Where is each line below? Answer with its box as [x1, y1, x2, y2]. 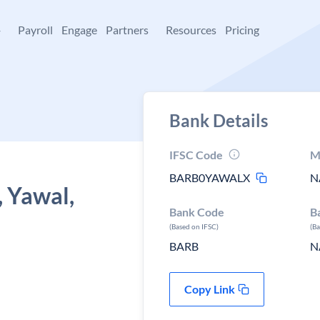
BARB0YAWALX [169, 171, 250, 184]
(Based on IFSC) [169, 222, 219, 231]
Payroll [18, 23, 53, 36]
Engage [61, 23, 97, 36]
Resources [166, 23, 216, 36]
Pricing [225, 23, 259, 36]
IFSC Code [169, 148, 223, 161]
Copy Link [184, 282, 235, 296]
